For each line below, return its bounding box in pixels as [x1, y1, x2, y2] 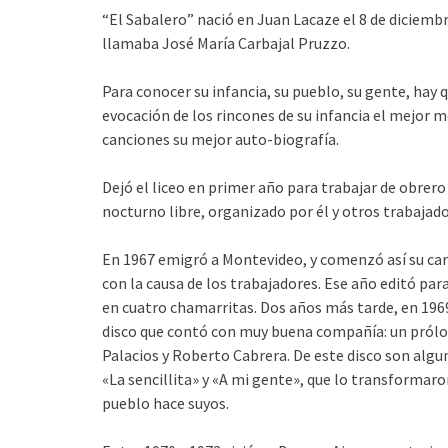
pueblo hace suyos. [102, 393, 229, 413]
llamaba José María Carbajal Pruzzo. [102, 33, 350, 53]
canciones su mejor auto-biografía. [102, 129, 339, 149]
